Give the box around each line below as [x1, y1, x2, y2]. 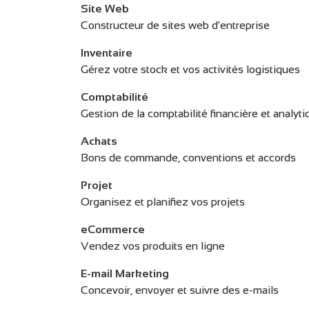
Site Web [81, 3, 129, 14]
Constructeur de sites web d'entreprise [81, 19, 270, 31]
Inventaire [81, 47, 132, 59]
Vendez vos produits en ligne [81, 240, 225, 252]
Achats [81, 135, 117, 147]
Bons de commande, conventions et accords [81, 152, 296, 163]
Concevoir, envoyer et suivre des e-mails [81, 284, 279, 296]
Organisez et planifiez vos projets [81, 196, 245, 208]
